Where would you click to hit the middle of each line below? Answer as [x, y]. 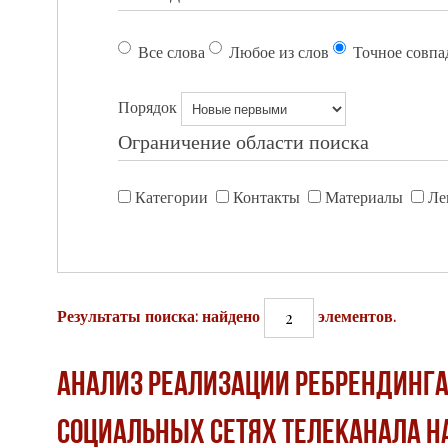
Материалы [366, 199]
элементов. [355, 317]
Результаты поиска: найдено [160, 317]
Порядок [147, 108]
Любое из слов [279, 54]
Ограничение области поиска [243, 143]
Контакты [268, 199]
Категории [173, 199]
